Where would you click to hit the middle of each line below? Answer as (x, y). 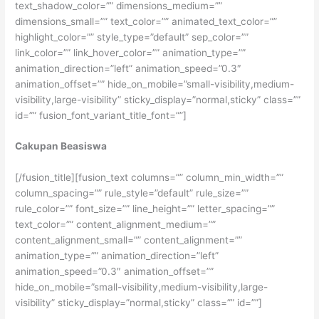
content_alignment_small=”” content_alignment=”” (129, 240)
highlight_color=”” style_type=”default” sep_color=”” (132, 37)
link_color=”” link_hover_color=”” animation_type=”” (131, 52)
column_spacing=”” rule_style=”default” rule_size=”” (132, 193)
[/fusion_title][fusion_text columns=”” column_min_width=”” (150, 178)
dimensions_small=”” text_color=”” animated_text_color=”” (146, 21)
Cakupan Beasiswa (61, 146)
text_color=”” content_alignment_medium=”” (116, 225)
